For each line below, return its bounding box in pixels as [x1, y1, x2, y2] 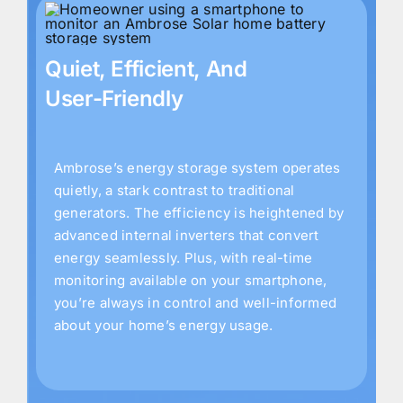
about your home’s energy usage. [54, 317, 273, 335]
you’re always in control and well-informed [54, 294, 337, 312]
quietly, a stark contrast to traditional [54, 182, 295, 200]
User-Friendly [45, 85, 184, 112]
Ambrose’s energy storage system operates [54, 159, 341, 177]
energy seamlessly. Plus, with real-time [54, 249, 313, 267]
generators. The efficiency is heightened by [54, 204, 345, 222]
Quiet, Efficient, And [45, 56, 247, 83]
